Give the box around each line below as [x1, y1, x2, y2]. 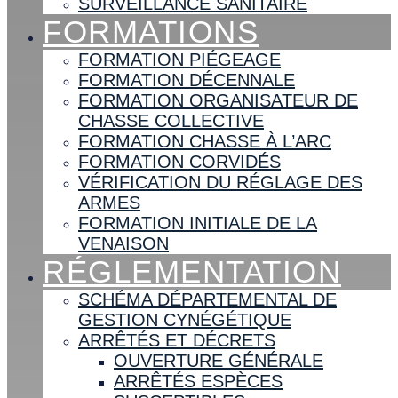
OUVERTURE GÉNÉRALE [114, 350, 323, 370]
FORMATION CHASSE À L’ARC [78, 131, 331, 151]
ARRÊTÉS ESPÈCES [114, 370, 283, 391]
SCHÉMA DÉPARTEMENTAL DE [78, 289, 337, 309]
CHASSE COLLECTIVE [78, 110, 264, 131]
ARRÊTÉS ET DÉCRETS [78, 330, 275, 350]
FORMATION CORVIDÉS [78, 151, 281, 171]
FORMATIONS [43, 13, 259, 49]
